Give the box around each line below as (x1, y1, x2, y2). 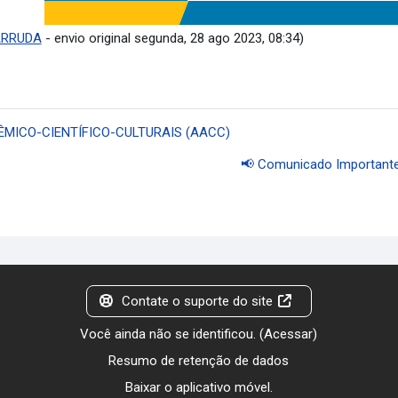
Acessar (264, 325, 314, 342)
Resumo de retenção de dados (108, 352, 290, 369)
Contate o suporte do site (121, 292, 273, 309)
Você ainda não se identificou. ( (80, 325, 265, 342)
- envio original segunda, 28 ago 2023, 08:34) (41, 30, 304, 47)
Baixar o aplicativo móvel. (124, 378, 273, 395)
